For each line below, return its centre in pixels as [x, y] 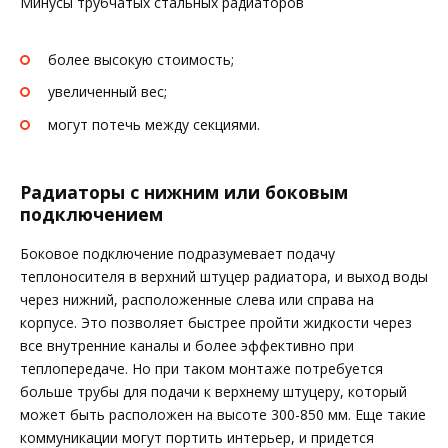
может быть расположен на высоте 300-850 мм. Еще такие [223, 415]
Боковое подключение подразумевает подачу [177, 254]
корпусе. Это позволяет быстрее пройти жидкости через [216, 323]
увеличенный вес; [107, 92]
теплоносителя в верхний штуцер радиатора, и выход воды [224, 277]
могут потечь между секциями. [154, 125]
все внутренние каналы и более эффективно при [187, 346]
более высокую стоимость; [141, 59]
